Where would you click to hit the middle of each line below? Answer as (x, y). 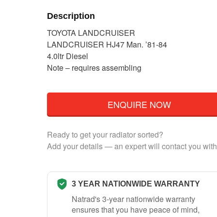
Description (71, 16)
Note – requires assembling (94, 68)
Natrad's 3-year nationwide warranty (133, 199)
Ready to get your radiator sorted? (105, 134)
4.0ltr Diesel (68, 56)
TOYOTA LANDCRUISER (91, 33)
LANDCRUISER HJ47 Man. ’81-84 (107, 45)
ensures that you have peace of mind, (136, 209)
